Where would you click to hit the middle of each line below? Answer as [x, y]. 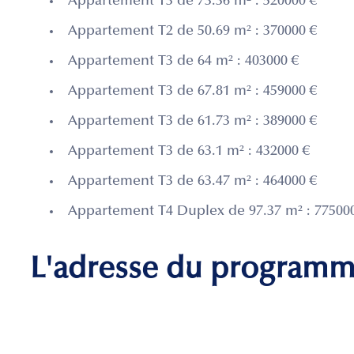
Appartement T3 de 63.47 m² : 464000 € [192, 182]
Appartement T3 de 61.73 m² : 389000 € [192, 122]
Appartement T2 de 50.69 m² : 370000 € [192, 32]
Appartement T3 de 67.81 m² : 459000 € [192, 92]
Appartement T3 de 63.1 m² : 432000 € [189, 152]
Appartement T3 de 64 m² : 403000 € [183, 62]
